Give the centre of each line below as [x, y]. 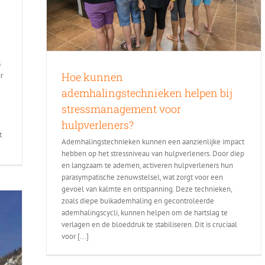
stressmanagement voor [121, 109]
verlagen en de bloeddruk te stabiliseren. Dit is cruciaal [149, 225]
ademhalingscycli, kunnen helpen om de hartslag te [145, 213]
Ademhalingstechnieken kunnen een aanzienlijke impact [153, 142]
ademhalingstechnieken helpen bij [147, 93]
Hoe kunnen [92, 77]
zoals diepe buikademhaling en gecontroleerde [138, 201]
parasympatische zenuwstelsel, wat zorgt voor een [142, 177]
